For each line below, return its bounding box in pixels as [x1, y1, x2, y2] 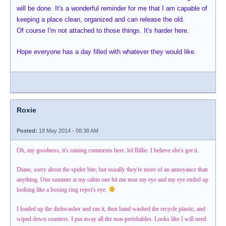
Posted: [17, 127, 37, 134]
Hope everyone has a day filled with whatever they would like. [17, 47, 196, 55]
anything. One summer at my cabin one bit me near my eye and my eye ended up [17, 176, 208, 183]
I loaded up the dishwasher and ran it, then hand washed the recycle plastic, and [17, 205, 205, 212]
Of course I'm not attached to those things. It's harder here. [17, 27, 189, 34]
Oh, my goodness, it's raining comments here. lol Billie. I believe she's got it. [17, 146, 199, 154]
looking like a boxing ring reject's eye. [17, 186, 108, 193]
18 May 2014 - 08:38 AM [37, 127, 98, 134]
